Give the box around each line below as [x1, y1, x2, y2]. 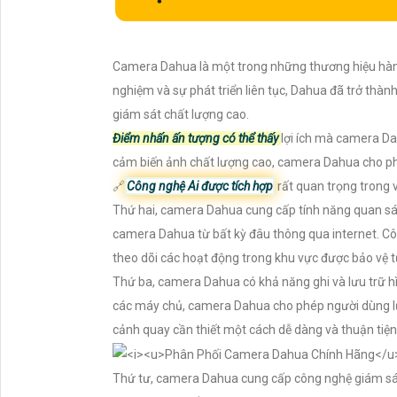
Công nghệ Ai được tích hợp [127, 179, 273, 194]
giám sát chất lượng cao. [113, 107, 249, 122]
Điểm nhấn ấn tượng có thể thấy [113, 131, 281, 146]
